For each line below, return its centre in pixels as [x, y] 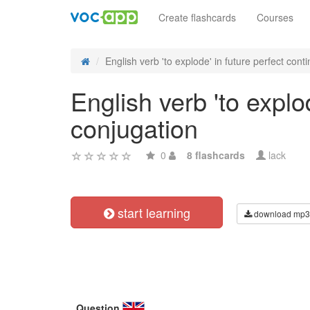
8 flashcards [216, 155]
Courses [275, 17]
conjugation [134, 128]
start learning [152, 212]
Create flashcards [197, 17]
